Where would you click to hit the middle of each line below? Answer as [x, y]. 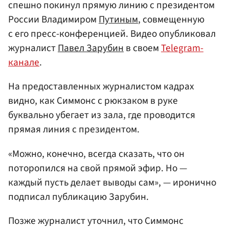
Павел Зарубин [91, 48]
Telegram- [182, 48]
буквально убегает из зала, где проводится [102, 115]
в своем [142, 48]
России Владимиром [53, 20]
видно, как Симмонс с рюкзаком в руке [93, 101]
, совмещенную [171, 20]
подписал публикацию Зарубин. [78, 197]
